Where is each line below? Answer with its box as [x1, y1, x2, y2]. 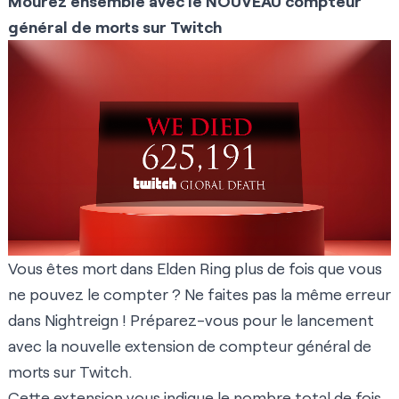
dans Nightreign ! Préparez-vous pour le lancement [8, 310, 374, 330]
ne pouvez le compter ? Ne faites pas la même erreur [8, 284, 391, 305]
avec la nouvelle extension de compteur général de [8, 336, 371, 356]
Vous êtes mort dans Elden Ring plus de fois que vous [8, 258, 382, 279]
